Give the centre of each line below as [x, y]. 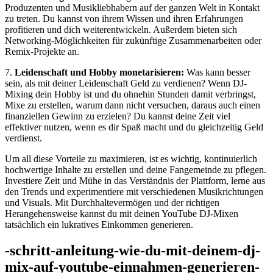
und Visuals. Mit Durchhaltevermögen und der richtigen [112, 203]
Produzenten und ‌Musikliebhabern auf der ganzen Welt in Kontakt [132, 8]
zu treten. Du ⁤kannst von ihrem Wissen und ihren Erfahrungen [124, 19]
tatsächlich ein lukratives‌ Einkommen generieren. [99, 225]
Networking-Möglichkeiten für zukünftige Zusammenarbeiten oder [133, 41]
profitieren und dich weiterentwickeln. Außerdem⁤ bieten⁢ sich [121, 30]
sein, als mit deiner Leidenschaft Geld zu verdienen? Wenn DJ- [126, 83]
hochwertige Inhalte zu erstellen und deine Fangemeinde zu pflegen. [136, 170]
